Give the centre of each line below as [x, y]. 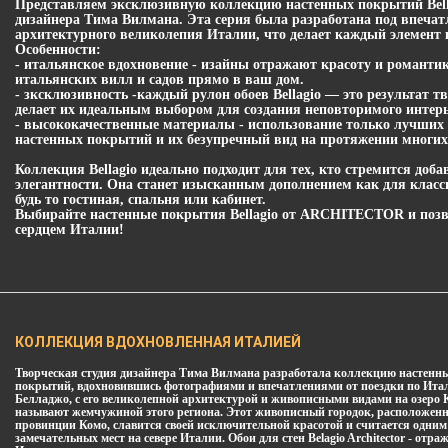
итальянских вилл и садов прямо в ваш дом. [159, 79]
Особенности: [58, 49]
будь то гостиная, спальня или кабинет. [140, 199]
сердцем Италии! [69, 229]
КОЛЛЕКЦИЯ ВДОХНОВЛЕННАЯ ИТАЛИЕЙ [158, 341]
